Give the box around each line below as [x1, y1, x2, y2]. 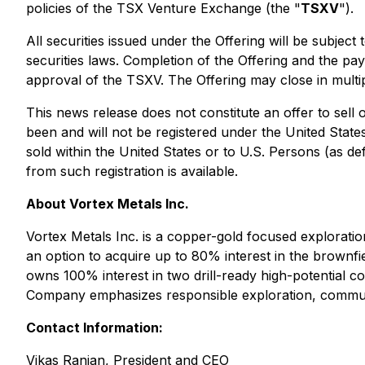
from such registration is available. [26, 163, 238, 179]
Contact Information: [26, 319, 163, 336]
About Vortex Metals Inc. [26, 196, 189, 212]
